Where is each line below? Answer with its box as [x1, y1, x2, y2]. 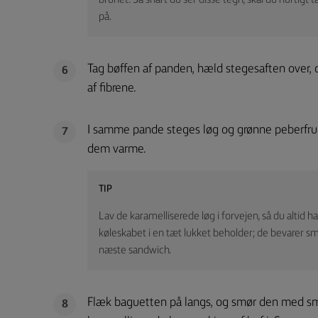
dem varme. [87, 143, 146, 155]
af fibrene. [87, 82, 136, 94]
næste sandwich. [99, 245, 171, 256]
